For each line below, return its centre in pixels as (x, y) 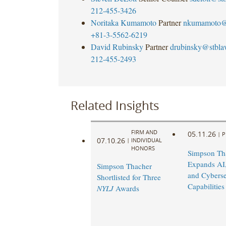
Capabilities (206, 186)
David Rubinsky (117, 46)
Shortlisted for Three (129, 177)
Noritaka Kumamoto (123, 22)
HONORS (143, 148)
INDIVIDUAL (146, 140)
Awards (126, 188)
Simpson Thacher (124, 166)
